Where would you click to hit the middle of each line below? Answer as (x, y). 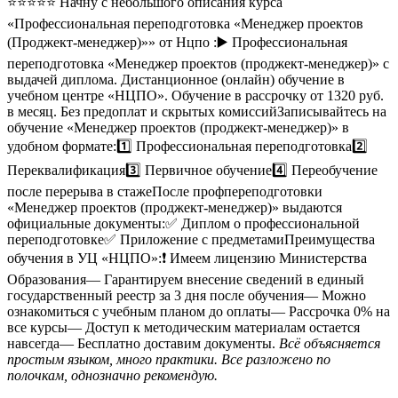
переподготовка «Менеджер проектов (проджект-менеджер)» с (198, 64)
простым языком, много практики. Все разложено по (169, 360)
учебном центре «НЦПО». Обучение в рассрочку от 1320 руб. (195, 96)
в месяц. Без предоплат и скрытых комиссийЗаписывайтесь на (197, 112)
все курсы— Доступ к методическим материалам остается (183, 328)
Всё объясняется (330, 344)
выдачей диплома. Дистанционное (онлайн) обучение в (176, 80)
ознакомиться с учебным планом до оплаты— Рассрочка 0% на (199, 312)
